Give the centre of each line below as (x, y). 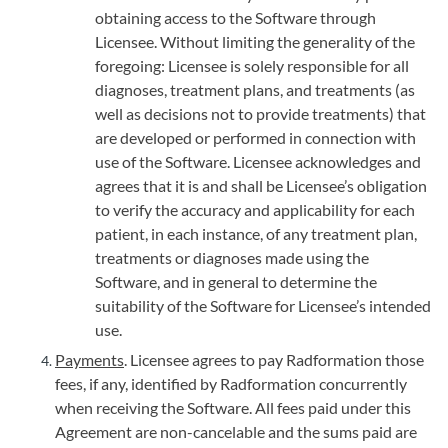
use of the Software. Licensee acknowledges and (258, 161)
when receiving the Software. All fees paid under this (233, 407)
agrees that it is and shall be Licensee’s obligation (261, 185)
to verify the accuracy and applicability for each (255, 209)
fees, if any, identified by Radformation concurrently (231, 383)
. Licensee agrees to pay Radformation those (274, 359)
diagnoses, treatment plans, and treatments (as (255, 89)
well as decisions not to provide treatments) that (260, 113)
